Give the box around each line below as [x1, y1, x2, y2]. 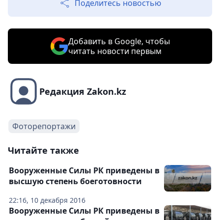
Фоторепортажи [12, 121, 76, 132]
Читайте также [8, 144, 79, 156]
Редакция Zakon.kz [39, 85, 126, 97]
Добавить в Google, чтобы [68, 36, 170, 47]
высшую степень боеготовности [9, 176, 142, 187]
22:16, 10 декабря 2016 [9, 195, 85, 205]
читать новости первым [68, 46, 162, 56]
